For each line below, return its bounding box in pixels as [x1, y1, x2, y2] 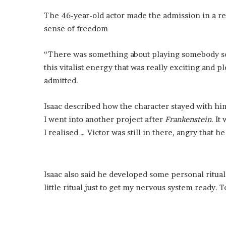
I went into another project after [44, 114, 165, 124]
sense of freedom [44, 23, 108, 33]
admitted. [44, 75, 78, 85]
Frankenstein [165, 114, 211, 124]
